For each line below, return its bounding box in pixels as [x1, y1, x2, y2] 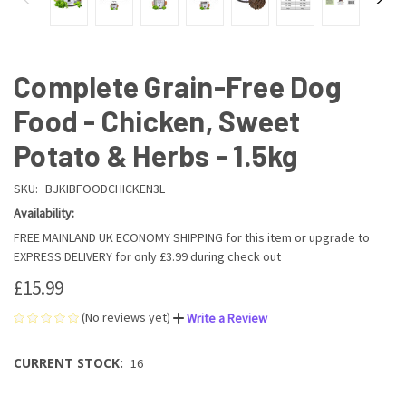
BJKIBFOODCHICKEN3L [44, 179, 165, 197]
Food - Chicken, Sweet [14, 102, 301, 138]
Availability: [14, 204, 74, 221]
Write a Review [187, 309, 267, 326]
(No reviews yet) [82, 308, 170, 325]
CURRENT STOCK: [14, 353, 123, 372]
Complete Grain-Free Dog [14, 68, 342, 103]
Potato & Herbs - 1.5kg [14, 137, 299, 172]
